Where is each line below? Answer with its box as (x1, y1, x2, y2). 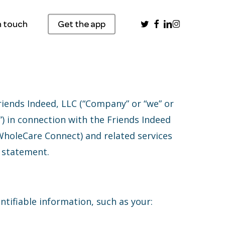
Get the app (58, 18, 105, 30)
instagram (172, 17, 213, 29)
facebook (149, 17, 188, 29)
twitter (140, 17, 169, 29)
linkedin (163, 17, 193, 29)
